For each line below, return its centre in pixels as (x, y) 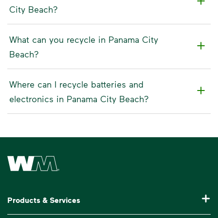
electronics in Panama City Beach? (79, 99)
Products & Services (44, 200)
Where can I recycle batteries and (76, 84)
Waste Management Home (54, 158)
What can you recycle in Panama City (84, 39)
